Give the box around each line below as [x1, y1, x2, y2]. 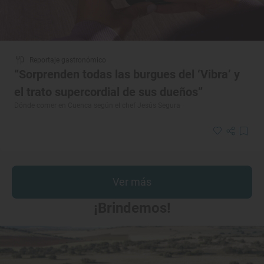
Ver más [113, 176, 151, 189]
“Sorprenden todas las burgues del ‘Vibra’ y [14, 67, 240, 82]
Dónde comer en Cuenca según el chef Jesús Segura [14, 101, 180, 110]
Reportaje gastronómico [29, 56, 106, 65]
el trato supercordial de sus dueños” [14, 85, 203, 100]
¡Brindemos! [93, 200, 171, 217]
